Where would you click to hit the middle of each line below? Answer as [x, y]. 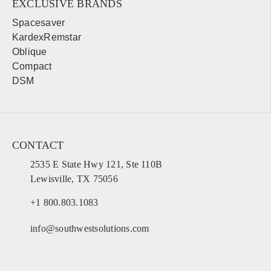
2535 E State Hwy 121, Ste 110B [96, 165]
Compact [32, 67]
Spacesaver [38, 23]
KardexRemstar [47, 38]
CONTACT [38, 145]
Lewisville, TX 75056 [74, 179]
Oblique [29, 52]
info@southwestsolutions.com [90, 229]
